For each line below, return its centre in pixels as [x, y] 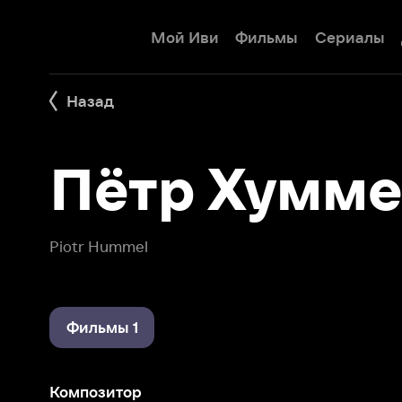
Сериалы [304, 32]
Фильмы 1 [88, 285]
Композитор [83, 341]
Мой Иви [161, 32]
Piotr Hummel [86, 214]
